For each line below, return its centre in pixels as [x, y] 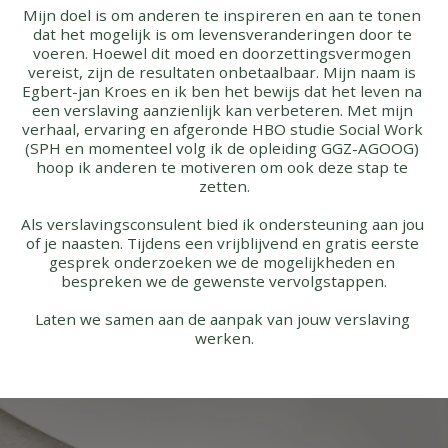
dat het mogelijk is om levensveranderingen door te [222, 34]
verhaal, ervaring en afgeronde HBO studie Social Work [222, 129]
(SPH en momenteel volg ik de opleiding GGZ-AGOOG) [222, 148]
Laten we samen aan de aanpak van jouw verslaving [222, 319]
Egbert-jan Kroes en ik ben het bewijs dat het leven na [222, 91]
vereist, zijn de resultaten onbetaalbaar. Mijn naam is [222, 72]
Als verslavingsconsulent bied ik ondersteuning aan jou [222, 224]
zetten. [224, 186]
